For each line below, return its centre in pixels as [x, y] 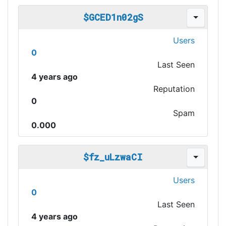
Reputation [174, 89]
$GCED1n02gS [113, 17]
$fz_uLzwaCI [113, 157]
